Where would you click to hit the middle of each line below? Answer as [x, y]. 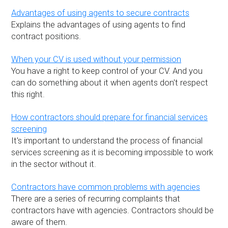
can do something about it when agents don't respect [110, 83]
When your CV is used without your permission [96, 60]
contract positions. [46, 37]
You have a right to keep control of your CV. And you [107, 71]
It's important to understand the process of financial [107, 141]
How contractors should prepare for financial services [110, 118]
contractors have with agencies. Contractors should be [113, 211]
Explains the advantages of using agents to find [98, 25]
